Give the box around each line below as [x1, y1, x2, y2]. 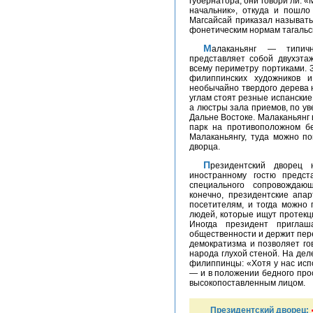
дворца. [189, 142, 220, 152]
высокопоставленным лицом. [189, 278, 305, 288]
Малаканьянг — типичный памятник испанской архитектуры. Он [203, 43, 212, 54]
